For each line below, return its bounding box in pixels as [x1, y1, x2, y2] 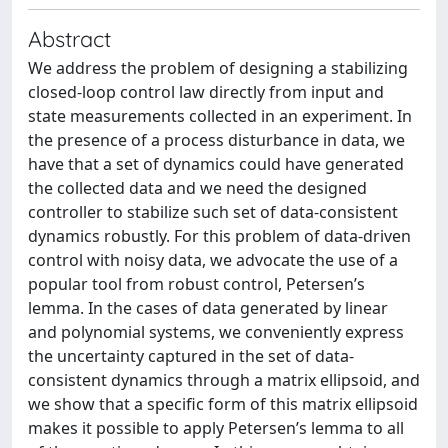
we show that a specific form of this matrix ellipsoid [28, 393, 418, 415]
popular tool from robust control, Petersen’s [28, 273, 365, 295]
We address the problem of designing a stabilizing [28, 57, 408, 79]
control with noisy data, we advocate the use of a [28, 249, 398, 271]
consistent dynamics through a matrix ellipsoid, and [28, 369, 420, 391]
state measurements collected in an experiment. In [28, 105, 412, 127]
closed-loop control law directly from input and [28, 81, 384, 103]
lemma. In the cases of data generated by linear [28, 297, 388, 319]
